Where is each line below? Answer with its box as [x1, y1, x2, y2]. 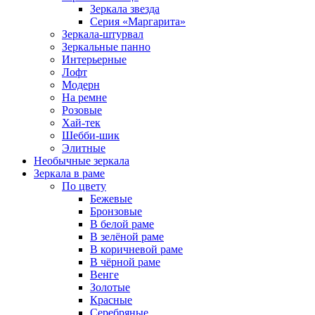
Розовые [62, 103, 102, 116]
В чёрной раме [90, 255, 160, 268]
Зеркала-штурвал [62, 27, 143, 40]
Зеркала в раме [34, 167, 105, 179]
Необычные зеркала [34, 154, 129, 167]
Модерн [62, 78, 100, 91]
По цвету [62, 179, 106, 192]
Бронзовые [90, 205, 142, 217]
